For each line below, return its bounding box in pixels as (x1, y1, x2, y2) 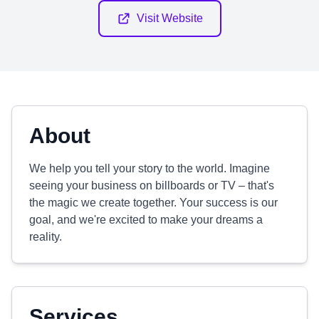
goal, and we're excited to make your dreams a (29, 214, 263, 226)
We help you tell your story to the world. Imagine (29, 162, 270, 174)
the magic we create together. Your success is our (29, 197, 278, 209)
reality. (29, 231, 62, 243)
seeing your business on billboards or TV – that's (29, 179, 274, 192)
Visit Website (136, 12, 203, 24)
